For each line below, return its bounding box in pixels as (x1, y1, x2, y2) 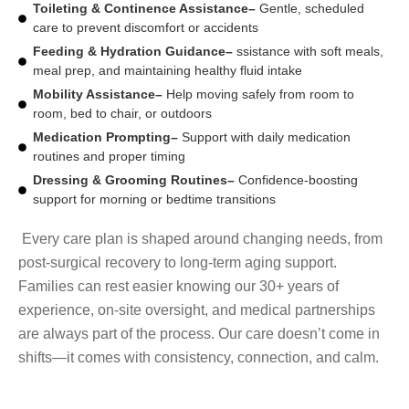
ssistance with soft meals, (236, 44, 384, 59)
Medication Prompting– (33, 130, 179, 145)
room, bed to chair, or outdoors (33, 106, 213, 121)
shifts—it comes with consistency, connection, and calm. (18, 350, 379, 366)
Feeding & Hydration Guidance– (33, 44, 237, 59)
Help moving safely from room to (163, 87, 355, 102)
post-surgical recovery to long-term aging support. (18, 255, 337, 271)
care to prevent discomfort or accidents (33, 20, 259, 36)
